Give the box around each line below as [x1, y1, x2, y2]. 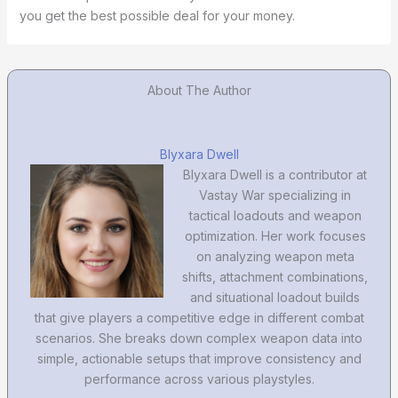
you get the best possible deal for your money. [19, 8, 295, 24]
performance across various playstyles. [84, 371, 314, 387]
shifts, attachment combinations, [182, 269, 368, 285]
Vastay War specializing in [199, 187, 351, 203]
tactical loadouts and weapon [188, 208, 362, 224]
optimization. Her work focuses [184, 228, 366, 244]
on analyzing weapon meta [195, 249, 354, 265]
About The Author [147, 83, 251, 99]
